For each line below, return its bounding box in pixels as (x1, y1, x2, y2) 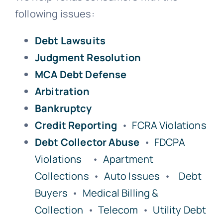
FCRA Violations (132, 118, 207, 132)
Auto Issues (104, 169, 160, 183)
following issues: (15, 6, 95, 20)
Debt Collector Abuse (35, 135, 140, 149)
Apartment (103, 152, 154, 166)
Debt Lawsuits (35, 33, 106, 47)
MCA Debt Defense (35, 67, 127, 81)
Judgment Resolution (35, 50, 141, 64)
